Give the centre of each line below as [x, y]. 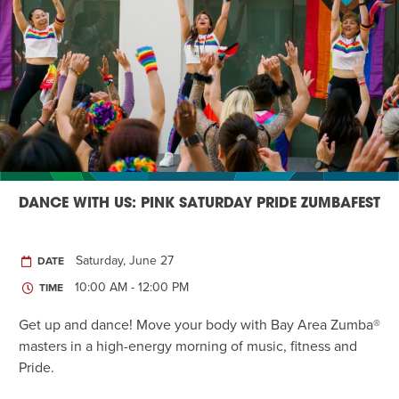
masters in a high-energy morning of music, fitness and [188, 347]
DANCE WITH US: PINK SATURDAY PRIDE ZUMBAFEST [199, 204]
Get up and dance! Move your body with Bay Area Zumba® [199, 326]
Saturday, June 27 [125, 261]
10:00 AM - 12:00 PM [132, 288]
